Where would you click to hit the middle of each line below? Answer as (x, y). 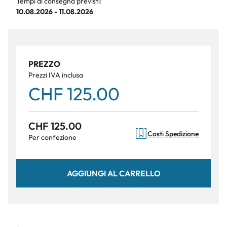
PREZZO (44, 64)
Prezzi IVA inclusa (56, 75)
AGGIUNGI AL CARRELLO (113, 173)
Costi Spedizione (173, 134)
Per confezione (52, 137)
